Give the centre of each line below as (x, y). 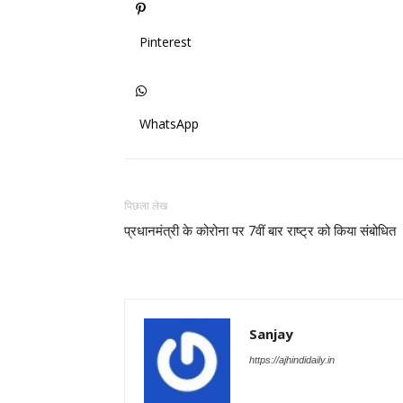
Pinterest (166, 42)
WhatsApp (169, 124)
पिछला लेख (146, 206)
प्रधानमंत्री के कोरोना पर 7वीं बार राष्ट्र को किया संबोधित (260, 231)
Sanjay (271, 334)
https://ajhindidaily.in (292, 360)
